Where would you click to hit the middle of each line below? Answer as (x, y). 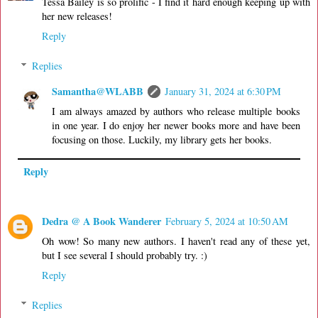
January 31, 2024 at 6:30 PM (223, 92)
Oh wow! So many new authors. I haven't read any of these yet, (176, 241)
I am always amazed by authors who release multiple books (176, 111)
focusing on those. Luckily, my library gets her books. (162, 140)
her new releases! (77, 16)
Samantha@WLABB (98, 92)
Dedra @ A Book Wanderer (102, 221)
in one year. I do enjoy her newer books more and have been (176, 126)
